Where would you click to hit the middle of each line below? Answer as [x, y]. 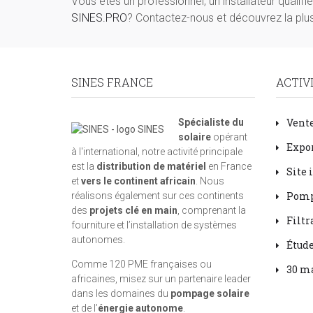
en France [229, 166]
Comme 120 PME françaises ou [141, 264]
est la [84, 166]
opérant [229, 137]
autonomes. [98, 240]
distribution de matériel [151, 166]
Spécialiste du [211, 122]
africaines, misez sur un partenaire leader [161, 279]
